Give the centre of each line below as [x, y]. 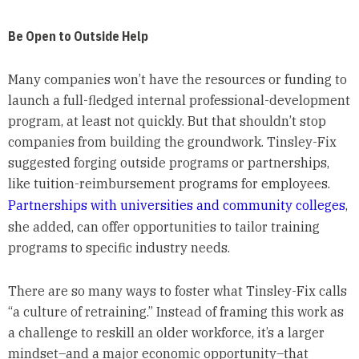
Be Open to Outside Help [79, 36]
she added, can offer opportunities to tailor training [163, 227]
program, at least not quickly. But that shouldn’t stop [167, 121]
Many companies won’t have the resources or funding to [177, 80]
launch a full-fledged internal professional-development [179, 101]
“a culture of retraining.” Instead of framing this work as [175, 312]
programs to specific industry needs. [119, 248]
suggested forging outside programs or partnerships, [168, 163]
